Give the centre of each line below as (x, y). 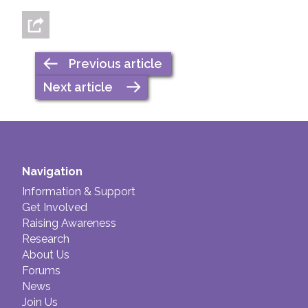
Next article (78, 87)
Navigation (52, 171)
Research (46, 239)
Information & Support (79, 191)
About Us (46, 254)
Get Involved (55, 207)
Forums (41, 270)
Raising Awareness (69, 223)
